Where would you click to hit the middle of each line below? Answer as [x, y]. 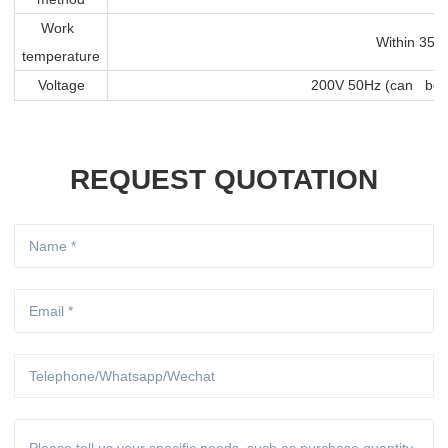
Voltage [61, 84]
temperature [61, 55]
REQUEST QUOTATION [224, 179]
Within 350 [409, 41]
